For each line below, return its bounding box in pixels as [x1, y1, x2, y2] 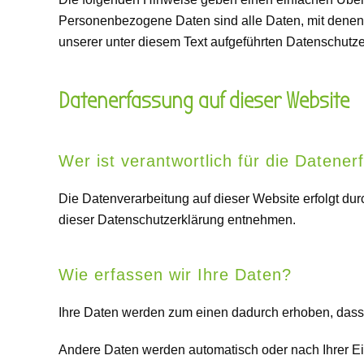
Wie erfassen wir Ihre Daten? [58, 266, 292, 284]
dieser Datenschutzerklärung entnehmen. [58, 213, 296, 227]
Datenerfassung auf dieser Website [58, 88, 349, 114]
